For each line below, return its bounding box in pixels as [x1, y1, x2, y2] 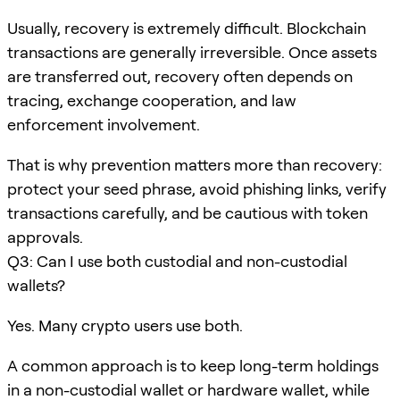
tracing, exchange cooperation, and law [7, 90, 296, 110]
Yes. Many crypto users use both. [7, 315, 243, 335]
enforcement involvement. [7, 114, 200, 134]
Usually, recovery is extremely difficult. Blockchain [7, 18, 366, 37]
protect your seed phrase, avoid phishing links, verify [7, 179, 387, 198]
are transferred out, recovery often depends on [7, 66, 353, 86]
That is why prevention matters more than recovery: [7, 154, 382, 174]
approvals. [7, 227, 83, 246]
